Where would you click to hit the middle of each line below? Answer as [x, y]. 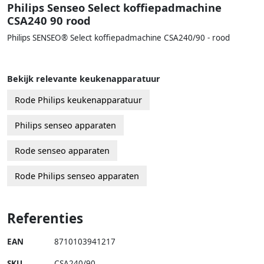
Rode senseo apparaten [62, 150]
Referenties [45, 218]
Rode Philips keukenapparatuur [78, 100]
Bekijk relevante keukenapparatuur [84, 78]
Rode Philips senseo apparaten [77, 176]
